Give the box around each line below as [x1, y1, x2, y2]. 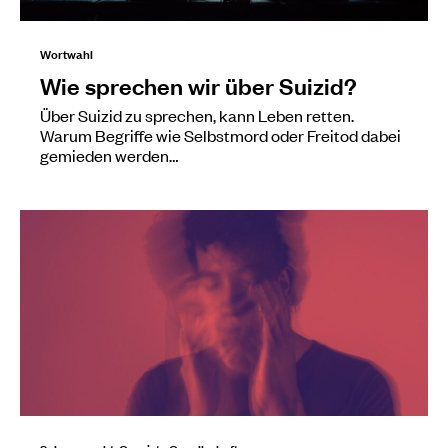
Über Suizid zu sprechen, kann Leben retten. [40, 103, 354, 126]
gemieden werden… [40, 143, 178, 166]
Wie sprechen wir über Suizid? [40, 69, 357, 100]
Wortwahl [40, 42, 93, 63]
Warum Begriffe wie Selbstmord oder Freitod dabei [40, 123, 401, 146]
